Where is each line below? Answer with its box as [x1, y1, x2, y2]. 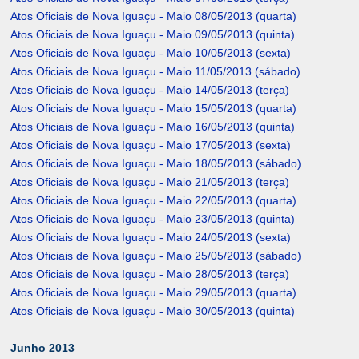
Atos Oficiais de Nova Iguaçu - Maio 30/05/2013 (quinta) [10, 305, 296, 318]
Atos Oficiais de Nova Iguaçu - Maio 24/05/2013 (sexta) [10, 231, 292, 244]
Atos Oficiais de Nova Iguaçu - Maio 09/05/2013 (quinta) [10, 28, 296, 42]
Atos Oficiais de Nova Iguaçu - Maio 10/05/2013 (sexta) [10, 46, 292, 60]
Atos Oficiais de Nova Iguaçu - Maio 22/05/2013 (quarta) [10, 194, 297, 208]
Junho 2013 [10, 341, 75, 355]
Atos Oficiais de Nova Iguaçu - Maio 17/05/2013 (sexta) [10, 139, 292, 152]
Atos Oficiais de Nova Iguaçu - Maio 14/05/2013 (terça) [10, 83, 290, 97]
